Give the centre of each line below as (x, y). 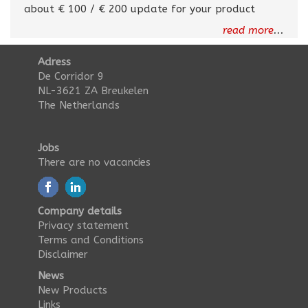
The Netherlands (79, 105)
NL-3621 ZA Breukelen (93, 90)
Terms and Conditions (91, 240)
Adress (54, 62)
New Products (73, 290)
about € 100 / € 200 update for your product (140, 9)
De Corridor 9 (71, 76)
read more (248, 30)
